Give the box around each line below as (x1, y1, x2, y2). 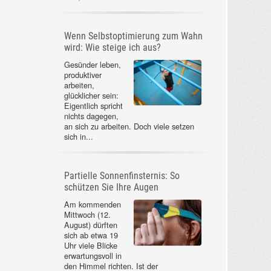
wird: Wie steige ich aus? (64, 41, 161, 53)
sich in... (64, 130, 93, 142)
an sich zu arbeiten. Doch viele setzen (64, 120, 194, 132)
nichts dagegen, (64, 109, 119, 122)
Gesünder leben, (64, 58, 121, 70)
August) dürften (64, 218, 117, 230)
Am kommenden (64, 198, 121, 210)
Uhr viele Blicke (64, 239, 117, 251)
